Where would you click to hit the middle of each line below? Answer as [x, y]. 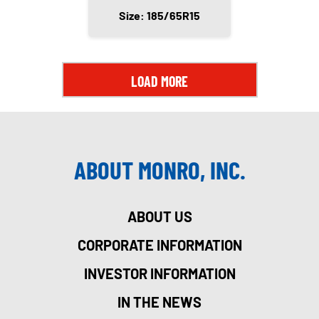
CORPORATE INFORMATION [159, 245]
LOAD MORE [159, 82]
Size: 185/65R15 [159, 16]
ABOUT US [159, 217]
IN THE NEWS [159, 302]
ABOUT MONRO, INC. [159, 170]
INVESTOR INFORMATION [159, 274]
